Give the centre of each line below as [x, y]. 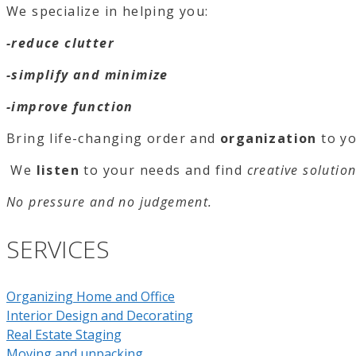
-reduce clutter [60, 43]
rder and [188, 138]
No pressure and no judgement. [110, 201]
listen [58, 170]
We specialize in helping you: [108, 11]
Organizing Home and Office [91, 296]
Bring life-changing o [81, 138]
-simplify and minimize [87, 74]
